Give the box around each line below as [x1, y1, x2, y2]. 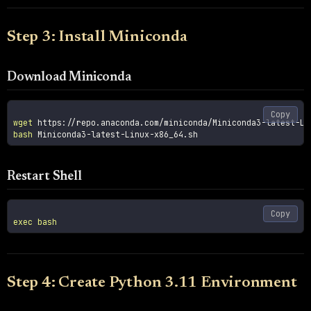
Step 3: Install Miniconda [7, 29, 187, 45]
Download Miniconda [7, 70, 131, 84]
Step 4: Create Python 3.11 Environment [7, 275, 297, 291]
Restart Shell [7, 169, 82, 183]
